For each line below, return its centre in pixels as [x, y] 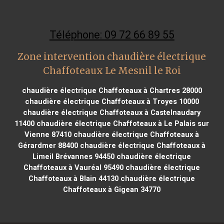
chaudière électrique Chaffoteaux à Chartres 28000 [112, 90]
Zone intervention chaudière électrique [112, 56]
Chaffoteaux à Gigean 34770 [112, 189]
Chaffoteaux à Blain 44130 [74, 178]
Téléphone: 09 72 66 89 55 [112, 34]
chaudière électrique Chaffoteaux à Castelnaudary [112, 112]
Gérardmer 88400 [48, 145]
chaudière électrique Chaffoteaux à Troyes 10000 [112, 101]
